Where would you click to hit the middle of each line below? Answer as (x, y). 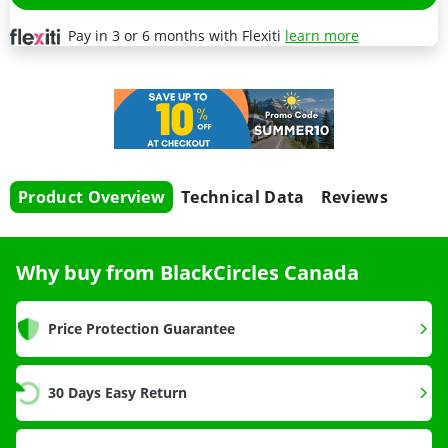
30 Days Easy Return (117, 393)
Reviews (354, 197)
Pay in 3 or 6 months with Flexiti (176, 36)
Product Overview (92, 197)
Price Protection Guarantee (141, 329)
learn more (322, 36)
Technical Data (243, 197)
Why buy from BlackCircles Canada (187, 273)
